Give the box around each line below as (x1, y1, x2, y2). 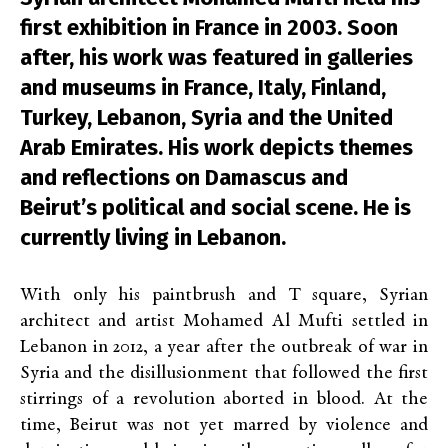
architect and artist (20, 312, 184, 331)
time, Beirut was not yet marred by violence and (20, 416, 428, 435)
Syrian (379, 286, 429, 305)
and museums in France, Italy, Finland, (20, 74, 386, 101)
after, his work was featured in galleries (20, 44, 413, 71)
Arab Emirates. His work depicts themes (20, 134, 413, 161)
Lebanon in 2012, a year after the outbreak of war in (20, 338, 428, 357)
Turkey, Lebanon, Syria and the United (20, 104, 393, 131)
